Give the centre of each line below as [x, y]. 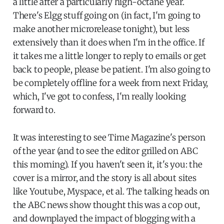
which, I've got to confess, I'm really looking [99, 96]
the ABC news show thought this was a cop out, [106, 205]
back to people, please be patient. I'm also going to [111, 69]
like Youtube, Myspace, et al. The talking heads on [111, 191]
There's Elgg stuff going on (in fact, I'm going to [107, 15]
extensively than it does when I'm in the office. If [109, 42]
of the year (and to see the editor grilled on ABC [105, 151]
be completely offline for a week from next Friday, [110, 83]
